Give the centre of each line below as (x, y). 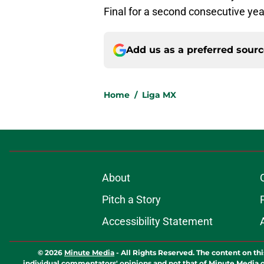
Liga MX (159, 95)
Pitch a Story (131, 200)
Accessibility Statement (157, 222)
